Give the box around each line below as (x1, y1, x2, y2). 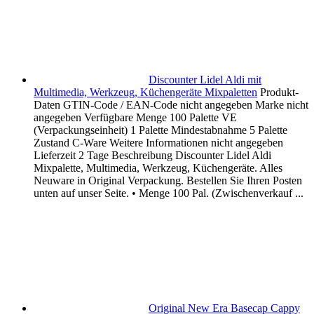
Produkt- (260, 86, 299, 99)
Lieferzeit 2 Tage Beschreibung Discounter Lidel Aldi (34, 149, 271, 162)
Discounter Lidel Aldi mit (149, 74, 261, 86)
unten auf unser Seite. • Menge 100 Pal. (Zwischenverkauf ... (34, 187, 303, 200)
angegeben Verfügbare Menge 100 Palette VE (34, 111, 237, 124)
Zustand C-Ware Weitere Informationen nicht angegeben (34, 137, 283, 149)
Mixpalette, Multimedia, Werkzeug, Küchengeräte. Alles (34, 162, 282, 175)
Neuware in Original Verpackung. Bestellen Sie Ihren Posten (34, 175, 302, 187)
